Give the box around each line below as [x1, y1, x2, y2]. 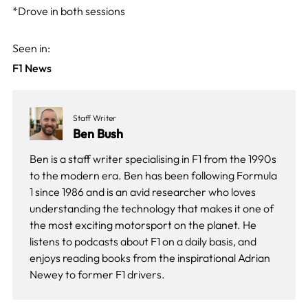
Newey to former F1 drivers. [29, 267, 165, 281]
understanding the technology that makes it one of [29, 201, 274, 215]
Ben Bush [72, 125, 123, 142]
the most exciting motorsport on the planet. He [29, 217, 256, 232]
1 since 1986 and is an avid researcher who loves [29, 184, 256, 199]
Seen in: [12, 41, 50, 55]
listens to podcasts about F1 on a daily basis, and [29, 234, 256, 248]
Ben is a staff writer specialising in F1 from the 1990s [29, 151, 276, 166]
